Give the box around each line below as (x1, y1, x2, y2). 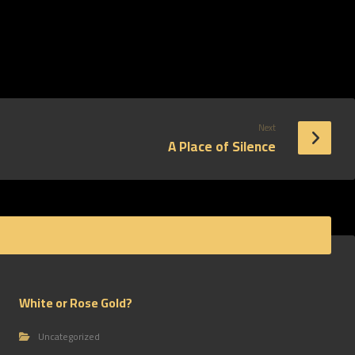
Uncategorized (38, 326, 101, 345)
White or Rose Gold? (19, 290, 133, 315)
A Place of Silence (168, 133, 276, 159)
